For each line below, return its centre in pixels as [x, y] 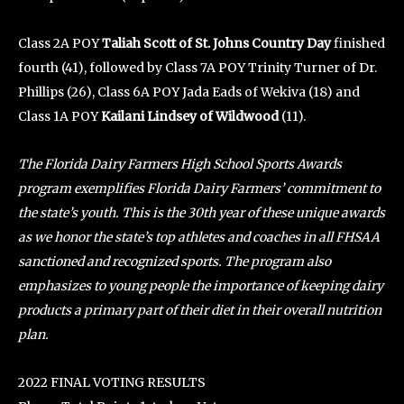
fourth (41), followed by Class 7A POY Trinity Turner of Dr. [197, 67]
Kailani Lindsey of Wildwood [190, 116]
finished [358, 43]
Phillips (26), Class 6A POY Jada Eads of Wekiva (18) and [189, 92]
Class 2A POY [60, 43]
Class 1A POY [60, 116]
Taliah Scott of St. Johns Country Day [216, 43]
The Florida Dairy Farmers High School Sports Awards [180, 164]
